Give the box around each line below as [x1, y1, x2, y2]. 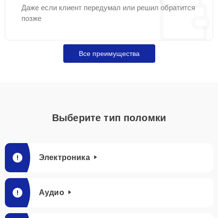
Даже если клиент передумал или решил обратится [21, 3, 195, 12]
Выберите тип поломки [52, 112, 166, 123]
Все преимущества [78, 50, 140, 57]
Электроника [39, 153, 90, 162]
